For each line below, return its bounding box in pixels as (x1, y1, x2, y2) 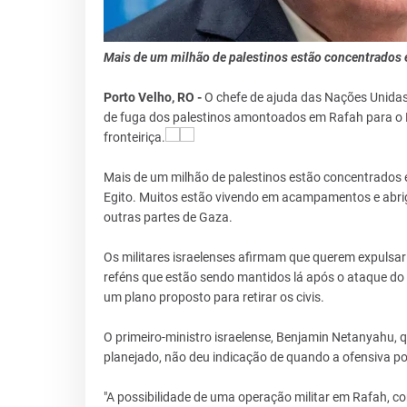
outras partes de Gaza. (103, 210, 233, 225)
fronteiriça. (103, 130, 165, 145)
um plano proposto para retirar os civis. (103, 290, 324, 305)
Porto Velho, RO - (103, 90, 204, 105)
